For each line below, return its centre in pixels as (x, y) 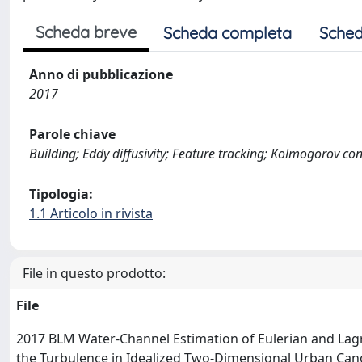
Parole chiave (72, 134)
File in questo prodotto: (94, 273)
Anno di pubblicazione (101, 74)
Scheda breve (86, 32)
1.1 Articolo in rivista (91, 213)
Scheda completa (227, 33)
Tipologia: (61, 194)
